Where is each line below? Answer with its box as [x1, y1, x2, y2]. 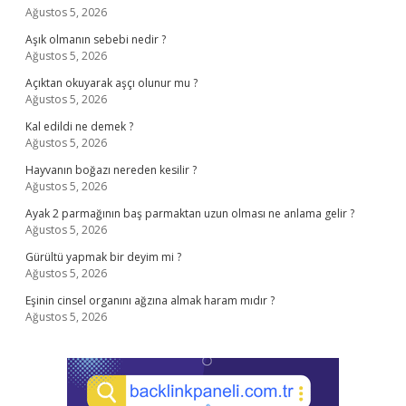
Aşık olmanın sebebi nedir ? [25, 32, 166, 47]
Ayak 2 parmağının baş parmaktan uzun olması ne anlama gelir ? [25, 206, 354, 221]
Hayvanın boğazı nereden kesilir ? [25, 162, 197, 178]
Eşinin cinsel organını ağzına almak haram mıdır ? [25, 293, 275, 308]
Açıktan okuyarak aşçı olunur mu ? [25, 75, 198, 91]
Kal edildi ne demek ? [25, 119, 133, 134]
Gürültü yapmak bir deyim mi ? [25, 249, 181, 265]
